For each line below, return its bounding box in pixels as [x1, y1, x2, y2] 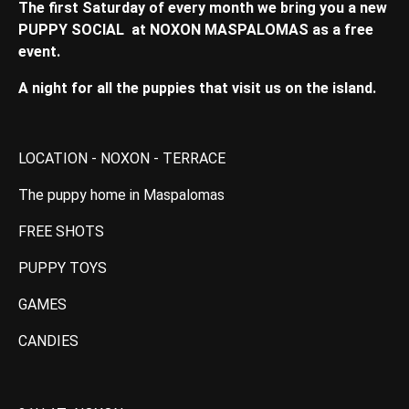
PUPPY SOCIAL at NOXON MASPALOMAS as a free [18, 21, 373, 39]
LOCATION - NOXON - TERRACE [18, 149, 225, 167]
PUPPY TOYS [18, 258, 107, 277]
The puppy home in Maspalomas [18, 185, 225, 204]
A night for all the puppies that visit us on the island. [18, 79, 376, 98]
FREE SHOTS [18, 222, 104, 240]
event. [18, 43, 60, 61]
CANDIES [18, 331, 79, 350]
